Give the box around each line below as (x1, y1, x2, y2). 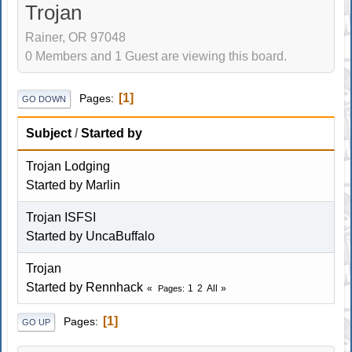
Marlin (86, 178, 121, 192)
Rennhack (86, 280, 144, 294)
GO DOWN (22, 93, 67, 104)
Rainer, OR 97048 (25, 31, 126, 45)
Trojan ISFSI (26, 210, 97, 224)
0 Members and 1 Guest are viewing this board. (25, 49, 288, 64)
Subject (26, 126, 72, 140)
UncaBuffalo (86, 229, 156, 243)
